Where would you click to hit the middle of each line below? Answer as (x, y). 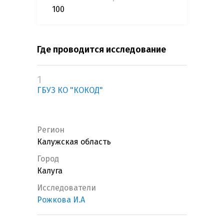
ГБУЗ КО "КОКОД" (70, 90)
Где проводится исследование (101, 50)
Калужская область (74, 142)
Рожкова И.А (61, 200)
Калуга (50, 171)
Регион (51, 130)
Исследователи (66, 188)
